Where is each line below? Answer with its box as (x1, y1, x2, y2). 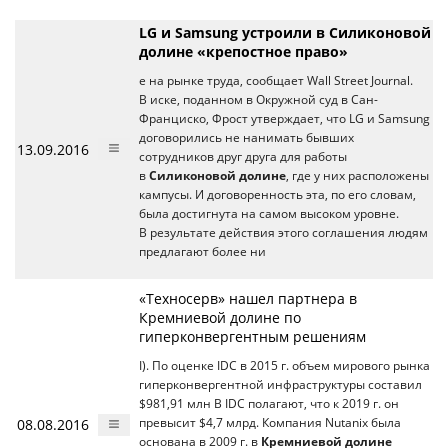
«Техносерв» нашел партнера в (139, 289, 357, 308)
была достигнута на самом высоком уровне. (139, 206, 399, 221)
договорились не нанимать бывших (139, 130, 354, 145)
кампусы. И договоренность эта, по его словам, (139, 187, 416, 202)
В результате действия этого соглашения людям (139, 225, 428, 240)
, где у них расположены (286, 168, 429, 183)
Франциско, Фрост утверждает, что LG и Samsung (139, 111, 430, 126)
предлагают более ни (139, 244, 266, 259)
